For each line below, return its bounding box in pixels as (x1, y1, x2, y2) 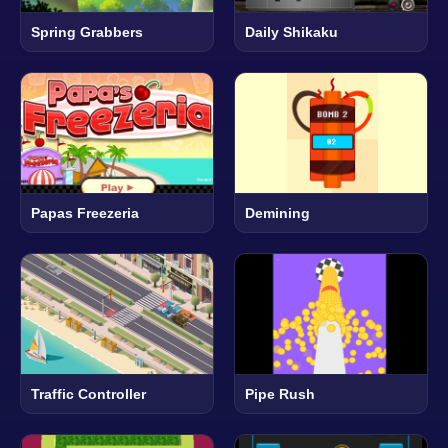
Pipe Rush (245, 385, 315, 402)
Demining (245, 204, 310, 221)
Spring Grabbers (31, 23, 143, 40)
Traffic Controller (31, 385, 146, 402)
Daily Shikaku (245, 23, 338, 40)
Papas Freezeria (31, 204, 139, 221)
